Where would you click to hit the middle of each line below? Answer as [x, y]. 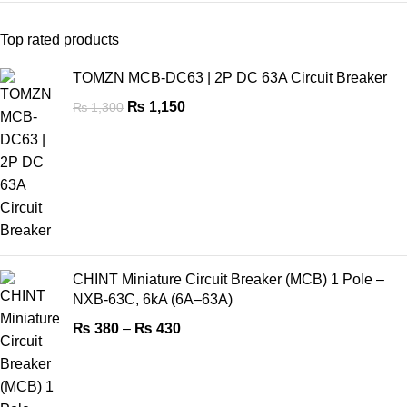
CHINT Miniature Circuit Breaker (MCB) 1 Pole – [228, 279]
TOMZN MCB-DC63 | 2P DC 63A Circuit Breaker [230, 77]
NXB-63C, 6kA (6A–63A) [153, 299]
